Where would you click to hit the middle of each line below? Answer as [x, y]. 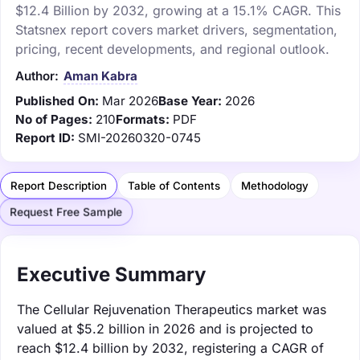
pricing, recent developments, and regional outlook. [172, 49]
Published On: [57, 100]
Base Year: [190, 100]
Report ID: [45, 137]
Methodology [275, 185]
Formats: [143, 119]
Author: [37, 76]
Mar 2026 [130, 100]
